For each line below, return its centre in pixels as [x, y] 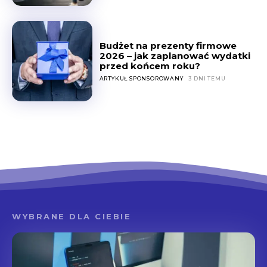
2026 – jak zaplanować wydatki [175, 55]
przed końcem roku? [150, 66]
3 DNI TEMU [207, 78]
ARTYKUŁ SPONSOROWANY [141, 78]
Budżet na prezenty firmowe [168, 45]
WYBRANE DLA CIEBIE [72, 216]
